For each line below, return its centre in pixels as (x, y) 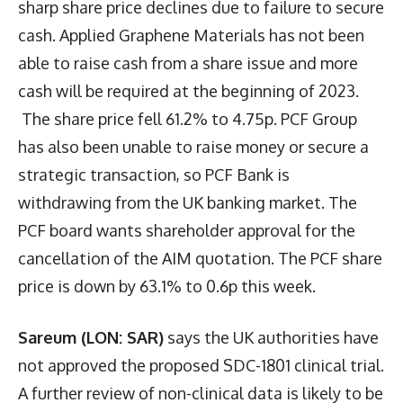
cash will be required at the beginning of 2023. (188, 90)
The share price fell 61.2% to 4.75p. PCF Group (188, 118)
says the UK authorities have (271, 337)
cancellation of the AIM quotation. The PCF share (200, 258)
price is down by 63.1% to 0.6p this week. (167, 286)
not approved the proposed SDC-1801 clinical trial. (201, 365)
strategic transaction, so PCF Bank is (154, 174)
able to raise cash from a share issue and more (188, 63)
